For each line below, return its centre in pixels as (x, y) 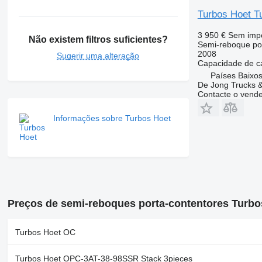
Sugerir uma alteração (98, 56)
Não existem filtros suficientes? (98, 40)
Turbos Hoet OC (45, 232)
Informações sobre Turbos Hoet (112, 118)
